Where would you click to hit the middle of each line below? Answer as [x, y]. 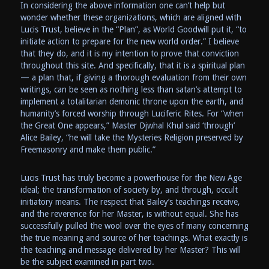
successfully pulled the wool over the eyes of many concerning [134, 225]
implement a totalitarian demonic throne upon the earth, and [131, 101]
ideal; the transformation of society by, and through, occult [129, 189]
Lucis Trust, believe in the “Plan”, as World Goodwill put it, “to [133, 29]
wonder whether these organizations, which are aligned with [131, 17]
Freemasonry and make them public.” [88, 149]
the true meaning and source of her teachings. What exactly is [134, 237]
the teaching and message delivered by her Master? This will [130, 249]
